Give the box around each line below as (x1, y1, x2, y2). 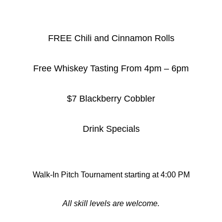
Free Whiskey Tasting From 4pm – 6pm (33, 63, 189, 73)
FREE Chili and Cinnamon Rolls (48, 33, 174, 43)
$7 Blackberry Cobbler (67, 94, 155, 104)
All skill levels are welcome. (62, 199, 160, 208)
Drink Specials (82, 124, 140, 134)
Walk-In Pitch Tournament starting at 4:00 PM (32, 170, 190, 179)
